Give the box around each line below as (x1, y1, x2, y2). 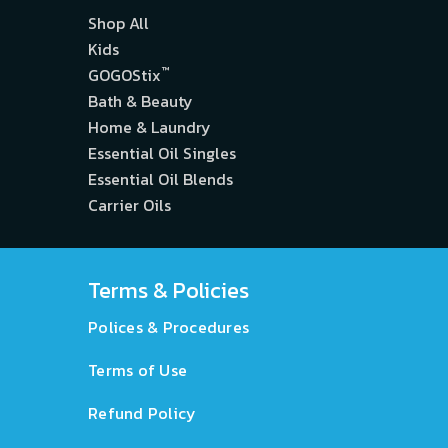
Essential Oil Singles (88, 141, 236, 166)
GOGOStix (88, 63, 161, 88)
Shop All (88, 11, 149, 36)
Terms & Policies (88, 274, 249, 308)
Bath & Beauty (88, 89, 193, 114)
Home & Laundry (88, 115, 211, 140)
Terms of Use (88, 358, 188, 383)
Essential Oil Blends (88, 167, 233, 192)
